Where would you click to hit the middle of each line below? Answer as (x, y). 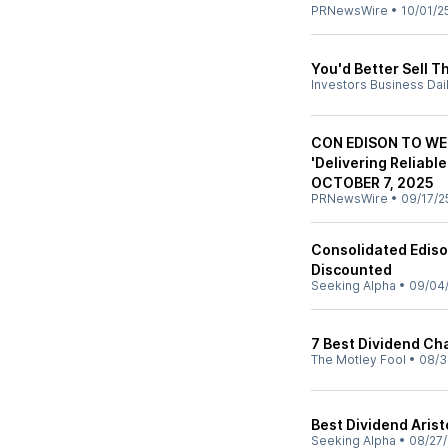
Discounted (351, 269)
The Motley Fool (358, 359)
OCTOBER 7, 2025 (372, 182)
